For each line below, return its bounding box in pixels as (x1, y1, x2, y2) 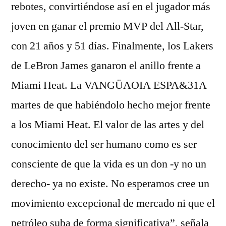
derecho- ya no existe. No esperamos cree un (11, 177, 209, 191)
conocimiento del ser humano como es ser (11, 137, 197, 151)
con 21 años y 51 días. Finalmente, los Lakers (11, 39, 213, 53)
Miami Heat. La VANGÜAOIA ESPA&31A (11, 78, 207, 92)
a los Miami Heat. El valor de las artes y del (11, 118, 204, 132)
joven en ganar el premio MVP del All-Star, (11, 19, 204, 33)
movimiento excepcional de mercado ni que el (11, 196, 215, 210)
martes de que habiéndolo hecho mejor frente (11, 98, 210, 112)
